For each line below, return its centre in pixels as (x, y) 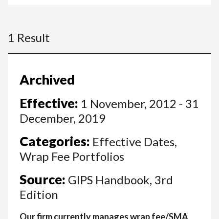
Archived (47, 79)
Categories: (55, 141)
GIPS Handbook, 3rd (119, 179)
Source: (43, 179)
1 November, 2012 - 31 (139, 103)
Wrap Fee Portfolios (72, 156)
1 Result (29, 37)
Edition (39, 194)
